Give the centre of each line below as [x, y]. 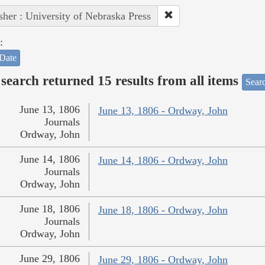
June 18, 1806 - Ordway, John [163, 210]
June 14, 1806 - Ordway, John [163, 161]
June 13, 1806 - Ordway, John [163, 111]
